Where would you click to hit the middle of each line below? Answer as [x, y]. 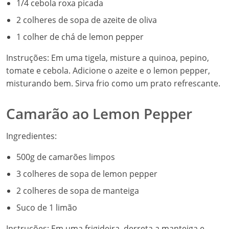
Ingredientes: [31, 136]
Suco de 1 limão [47, 208]
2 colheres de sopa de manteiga [78, 191]
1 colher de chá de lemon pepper [80, 37]
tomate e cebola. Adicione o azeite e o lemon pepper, [108, 71]
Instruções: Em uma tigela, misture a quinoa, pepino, [108, 58]
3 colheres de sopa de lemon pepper [87, 174]
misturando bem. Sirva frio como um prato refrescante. [113, 83]
